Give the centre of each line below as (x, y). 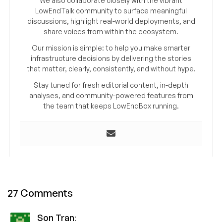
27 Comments (40, 193)
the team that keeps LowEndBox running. (111, 106)
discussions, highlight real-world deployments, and (111, 21)
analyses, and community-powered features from (111, 96)
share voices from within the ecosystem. (111, 32)
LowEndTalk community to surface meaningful (111, 11)
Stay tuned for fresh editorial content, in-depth (111, 85)
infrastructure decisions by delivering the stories (111, 58)
